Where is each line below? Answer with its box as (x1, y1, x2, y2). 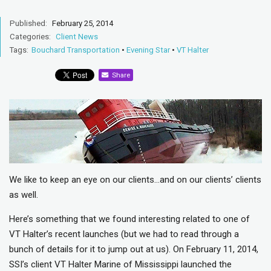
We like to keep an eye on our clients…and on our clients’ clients (9, 174, 261, 186)
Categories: (10, 31, 51, 41)
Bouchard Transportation (31, 45, 120, 54)
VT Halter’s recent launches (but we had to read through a (9, 229, 239, 240)
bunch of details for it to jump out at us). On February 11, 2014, (9, 244, 258, 255)
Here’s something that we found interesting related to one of (9, 214, 250, 225)
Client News (56, 31, 98, 41)
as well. (9, 189, 38, 201)
